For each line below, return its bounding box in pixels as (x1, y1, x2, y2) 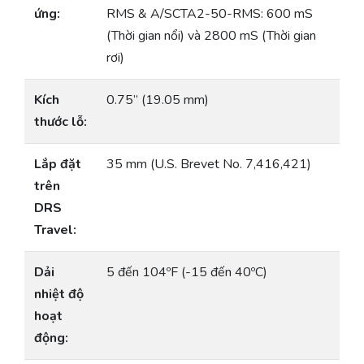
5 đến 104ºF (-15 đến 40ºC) (106, 262, 267, 281)
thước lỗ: (34, 112, 87, 131)
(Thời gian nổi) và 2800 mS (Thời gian (106, 26, 316, 45)
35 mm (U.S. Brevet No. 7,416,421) (106, 154, 311, 173)
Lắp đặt (34, 154, 81, 173)
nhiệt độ (34, 284, 84, 303)
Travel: (34, 220, 76, 239)
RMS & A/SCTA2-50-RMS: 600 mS (106, 4, 313, 23)
